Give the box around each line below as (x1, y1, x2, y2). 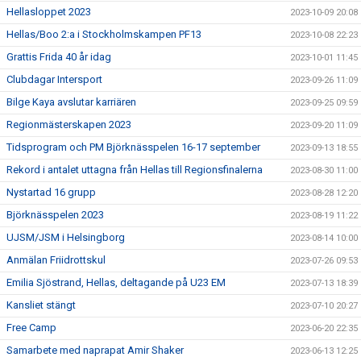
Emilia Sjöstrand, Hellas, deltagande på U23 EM (6, 276, 226, 288)
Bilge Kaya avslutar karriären (6, 96, 136, 108)
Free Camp (6, 322, 56, 334)
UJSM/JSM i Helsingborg (6, 231, 125, 243)
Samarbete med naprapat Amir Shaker (6, 344, 184, 356)
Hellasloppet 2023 (6, 6, 91, 18)
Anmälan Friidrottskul (6, 254, 106, 266)
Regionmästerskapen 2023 (6, 118, 131, 131)
